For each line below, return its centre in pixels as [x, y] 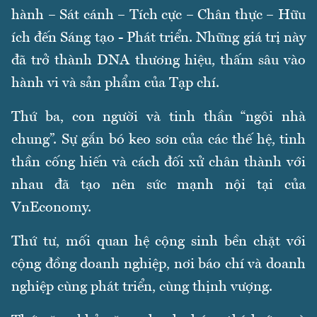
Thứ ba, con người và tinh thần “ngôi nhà [158, 118]
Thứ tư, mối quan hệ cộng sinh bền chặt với [158, 242]
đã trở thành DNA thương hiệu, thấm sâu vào [158, 61]
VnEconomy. [51, 208]
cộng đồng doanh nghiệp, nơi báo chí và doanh [158, 265]
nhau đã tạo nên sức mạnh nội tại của [158, 186]
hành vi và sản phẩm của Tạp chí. [115, 84]
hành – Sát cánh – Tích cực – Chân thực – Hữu [158, 16]
